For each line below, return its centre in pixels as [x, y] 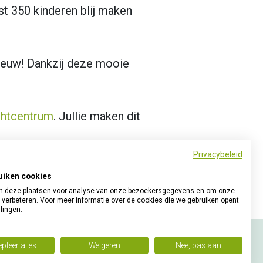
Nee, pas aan [198, 245]
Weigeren [104, 245]
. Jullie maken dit [97, 116]
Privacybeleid [218, 154]
